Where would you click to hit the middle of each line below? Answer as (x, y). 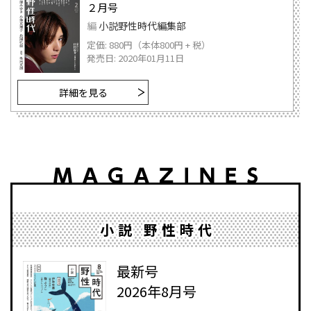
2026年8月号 (157, 292)
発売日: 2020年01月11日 (135, 58)
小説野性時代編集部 (142, 26)
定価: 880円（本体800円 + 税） (149, 44)
